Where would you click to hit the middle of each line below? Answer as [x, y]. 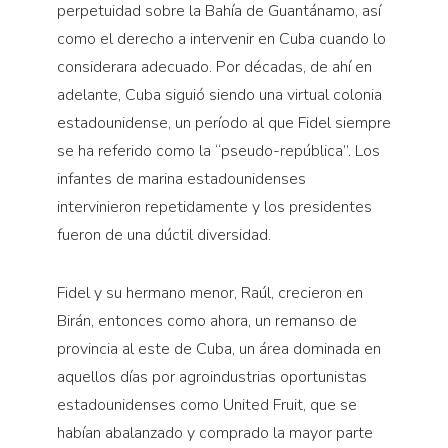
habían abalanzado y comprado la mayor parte [214, 433]
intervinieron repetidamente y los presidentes [214, 207]
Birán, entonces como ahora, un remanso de [206, 321]
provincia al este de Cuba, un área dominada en [218, 349]
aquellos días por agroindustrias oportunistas [211, 377]
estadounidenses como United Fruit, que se [206, 405]
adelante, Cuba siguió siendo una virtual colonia [219, 95]
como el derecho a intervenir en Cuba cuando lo [221, 39]
